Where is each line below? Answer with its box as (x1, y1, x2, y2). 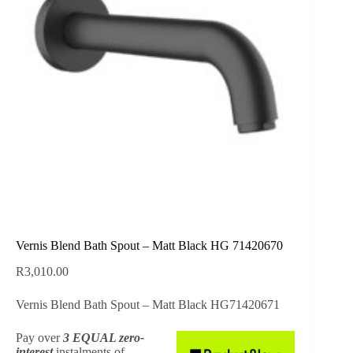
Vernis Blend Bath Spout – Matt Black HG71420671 (16, 297, 280, 311)
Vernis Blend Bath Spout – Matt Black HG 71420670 (16, 238, 283, 252)
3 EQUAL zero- (63, 330, 144, 344)
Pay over (16, 330, 63, 344)
